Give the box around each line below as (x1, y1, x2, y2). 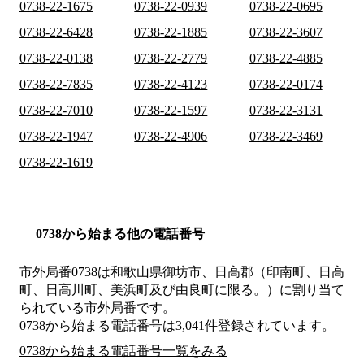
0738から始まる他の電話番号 (36, 227, 205, 241)
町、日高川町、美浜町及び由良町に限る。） (19, 283, 279, 297)
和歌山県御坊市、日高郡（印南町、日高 (110, 265, 344, 279)
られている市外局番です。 (19, 301, 175, 315)
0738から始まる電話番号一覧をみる (19, 344, 227, 358)
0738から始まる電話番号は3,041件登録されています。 (19, 318, 335, 333)
